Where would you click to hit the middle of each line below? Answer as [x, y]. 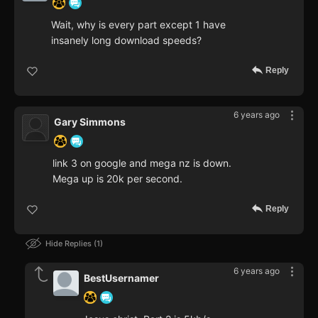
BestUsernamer [121, 278]
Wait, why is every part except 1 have [138, 24]
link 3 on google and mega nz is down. [142, 163]
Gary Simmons [90, 121]
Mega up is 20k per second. [117, 178]
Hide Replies [70, 243]
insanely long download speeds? [126, 40]
